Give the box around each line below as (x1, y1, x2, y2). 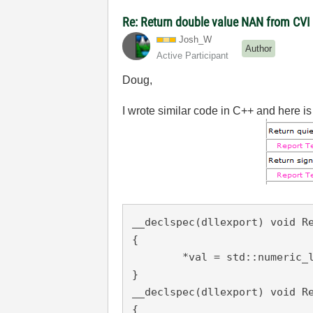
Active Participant (156, 50, 229, 61)
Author (245, 43, 272, 54)
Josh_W (179, 34, 212, 45)
